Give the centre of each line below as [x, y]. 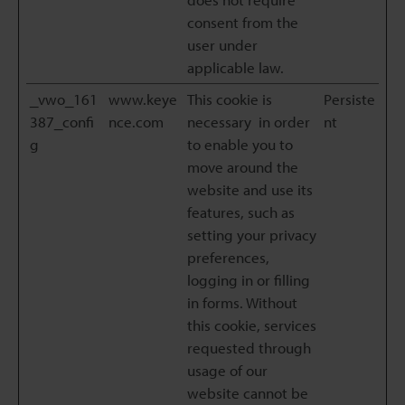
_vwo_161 [64, 99]
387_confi [62, 122]
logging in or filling [249, 280]
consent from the [243, 22]
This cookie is [230, 99]
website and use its [250, 189]
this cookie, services [252, 325]
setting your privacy [252, 235]
